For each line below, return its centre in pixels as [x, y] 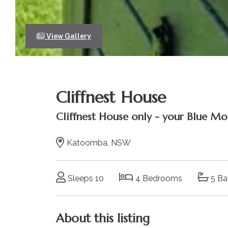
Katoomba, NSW [97, 142]
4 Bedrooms [158, 178]
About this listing [103, 218]
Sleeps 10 [84, 178]
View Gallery [68, 36]
